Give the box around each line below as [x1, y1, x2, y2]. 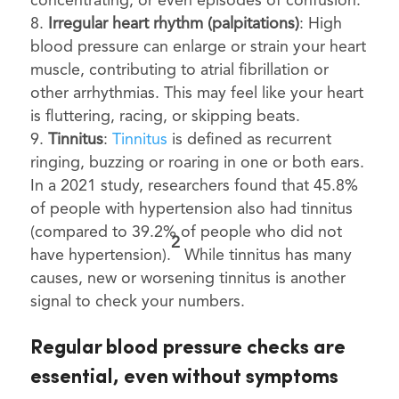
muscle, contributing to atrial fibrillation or [29, 62, 329, 79]
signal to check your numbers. [29, 294, 245, 311]
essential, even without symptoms [29, 368, 338, 389]
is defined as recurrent [167, 132, 331, 149]
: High [298, 16, 342, 33]
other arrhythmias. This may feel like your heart [29, 85, 363, 102]
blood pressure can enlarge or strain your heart [29, 39, 366, 56]
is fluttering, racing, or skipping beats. [29, 109, 300, 126]
